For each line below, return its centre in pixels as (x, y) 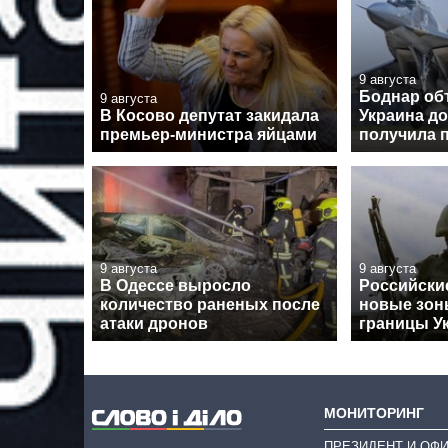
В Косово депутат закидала (209, 115)
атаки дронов (154, 323)
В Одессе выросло (175, 285)
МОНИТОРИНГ (374, 412)
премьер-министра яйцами (208, 134)
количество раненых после (210, 304)
